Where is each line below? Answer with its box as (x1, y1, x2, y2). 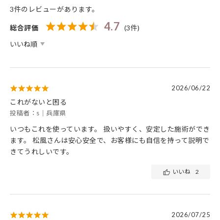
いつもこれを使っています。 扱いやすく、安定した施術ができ (10, 125, 210, 134)
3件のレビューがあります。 (10, 5, 99, 14)
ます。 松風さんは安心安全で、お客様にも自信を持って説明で (10, 136, 210, 145)
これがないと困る (10, 98, 67, 107)
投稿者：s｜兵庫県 (10, 109, 66, 117)
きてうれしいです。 (10, 147, 74, 156)
